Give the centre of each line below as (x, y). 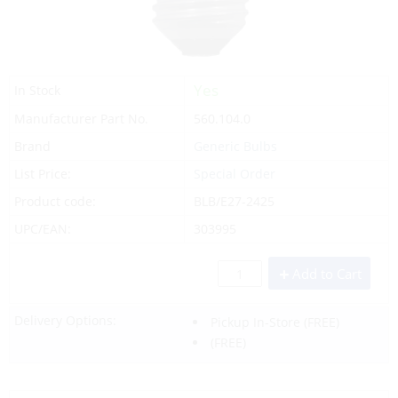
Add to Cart (327, 273)
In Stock (37, 90)
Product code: (55, 201)
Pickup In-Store (255, 322)
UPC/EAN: (43, 228)
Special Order (234, 173)
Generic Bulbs (235, 146)
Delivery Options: (65, 320)
